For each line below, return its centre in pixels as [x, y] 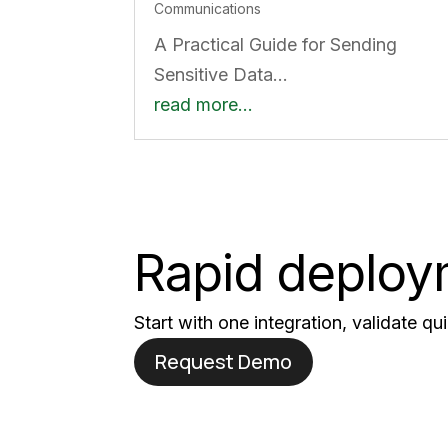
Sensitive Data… [221, 74]
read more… [204, 104]
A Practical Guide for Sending [276, 44]
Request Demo [224, 362]
